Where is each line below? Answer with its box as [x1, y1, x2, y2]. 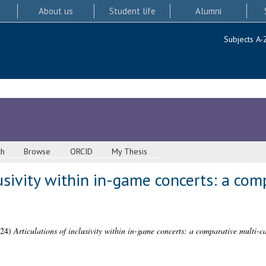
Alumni [195, 5, 222, 17]
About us [38, 5, 73, 17]
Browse [24, 146, 51, 157]
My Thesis [112, 146, 148, 157]
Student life [109, 5, 156, 17]
